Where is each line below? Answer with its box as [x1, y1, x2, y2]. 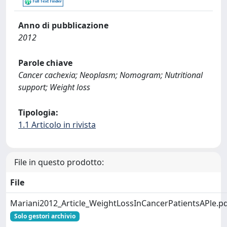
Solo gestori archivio [14, 212, 75, 220]
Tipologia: [18, 107, 58, 118]
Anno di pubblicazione [18, 20, 108, 31]
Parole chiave [18, 57, 72, 68]
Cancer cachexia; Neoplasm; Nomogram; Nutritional [18, 69, 203, 81]
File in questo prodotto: [14, 157, 104, 168]
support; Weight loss [18, 82, 90, 93]
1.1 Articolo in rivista [18, 119, 96, 130]
